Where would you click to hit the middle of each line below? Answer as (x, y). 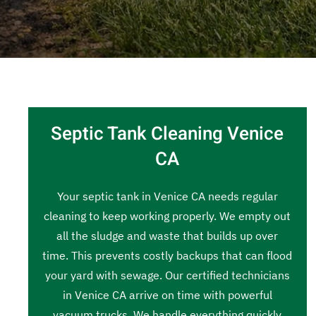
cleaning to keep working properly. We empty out (168, 216)
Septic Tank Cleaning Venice (168, 134)
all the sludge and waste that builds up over (168, 236)
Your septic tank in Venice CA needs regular (167, 196)
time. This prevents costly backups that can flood (168, 255)
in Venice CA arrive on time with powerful (167, 295)
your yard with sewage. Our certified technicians (167, 275)
